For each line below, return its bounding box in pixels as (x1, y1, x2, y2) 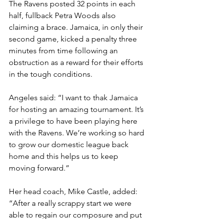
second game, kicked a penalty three (9, 34, 139, 44)
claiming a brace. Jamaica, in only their (9, 22, 145, 32)
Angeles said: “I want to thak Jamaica (9, 93, 140, 103)
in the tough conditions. (9, 69, 92, 79)
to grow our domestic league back (9, 140, 131, 150)
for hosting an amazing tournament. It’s (9, 105, 146, 114)
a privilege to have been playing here (9, 116, 139, 126)
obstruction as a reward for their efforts (9, 58, 145, 67)
